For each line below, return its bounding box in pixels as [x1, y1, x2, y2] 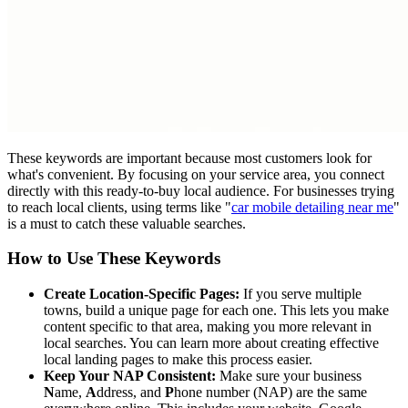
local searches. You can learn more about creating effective [44, 335, 379, 352]
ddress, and [97, 384, 165, 401]
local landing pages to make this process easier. [44, 352, 312, 368]
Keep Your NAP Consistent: [44, 368, 216, 384]
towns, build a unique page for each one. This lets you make [44, 302, 389, 319]
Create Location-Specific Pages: [44, 286, 240, 302]
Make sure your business [216, 368, 362, 384]
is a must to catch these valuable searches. [7, 215, 246, 231]
